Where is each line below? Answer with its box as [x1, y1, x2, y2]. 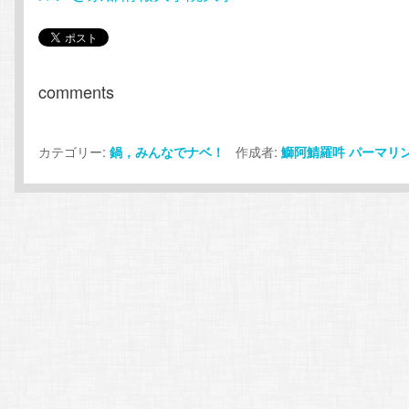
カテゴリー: [38, 142, 110, 162]
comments [38, 79, 115, 104]
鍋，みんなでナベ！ [110, 142, 225, 162]
